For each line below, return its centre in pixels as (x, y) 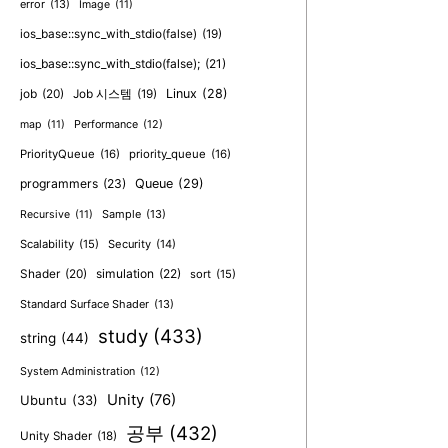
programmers (59, 184)
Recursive (45, 215)
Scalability (47, 244)
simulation (125, 274)
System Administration (77, 372)
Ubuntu (43, 400)
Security (129, 244)
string (38, 338)
